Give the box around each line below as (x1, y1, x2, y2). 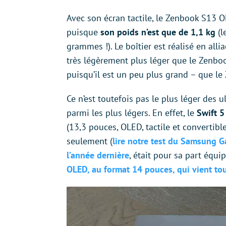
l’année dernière (67, 149, 129, 161)
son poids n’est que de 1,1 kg (100, 26, 215, 38)
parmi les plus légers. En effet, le (67, 106, 197, 119)
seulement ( (67, 135, 112, 147)
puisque (67, 26, 100, 38)
